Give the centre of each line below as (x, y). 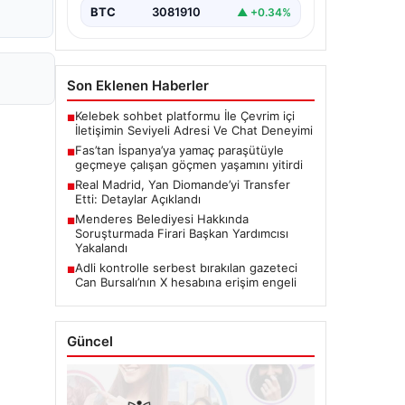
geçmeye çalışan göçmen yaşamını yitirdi (189, 165)
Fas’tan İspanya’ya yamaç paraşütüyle (179, 150)
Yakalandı (101, 248)
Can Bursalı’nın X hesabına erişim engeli (186, 282)
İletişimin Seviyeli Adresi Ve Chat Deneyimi (194, 130)
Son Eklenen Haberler (138, 85)
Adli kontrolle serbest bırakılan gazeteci (186, 268)
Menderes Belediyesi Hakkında (162, 219)
